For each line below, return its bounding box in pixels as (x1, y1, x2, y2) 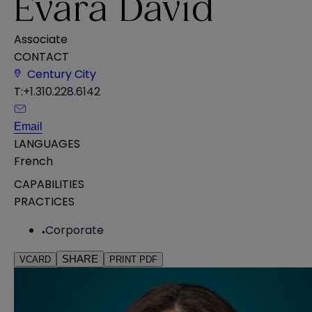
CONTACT (14, 48, 69, 65)
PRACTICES (14, 193, 75, 210)
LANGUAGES (14, 135, 80, 152)
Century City (27, 65, 96, 82)
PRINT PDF (109, 253, 157, 265)
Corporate (45, 221, 104, 238)
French (14, 153, 53, 169)
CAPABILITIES (14, 175, 84, 192)
